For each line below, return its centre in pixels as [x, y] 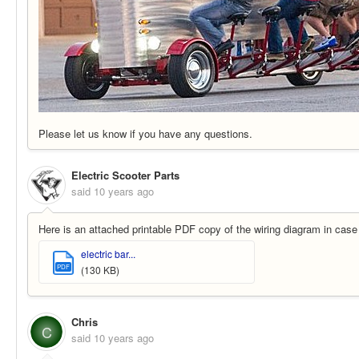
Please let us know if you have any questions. [145, 133]
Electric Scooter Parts [125, 175]
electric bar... [108, 253]
